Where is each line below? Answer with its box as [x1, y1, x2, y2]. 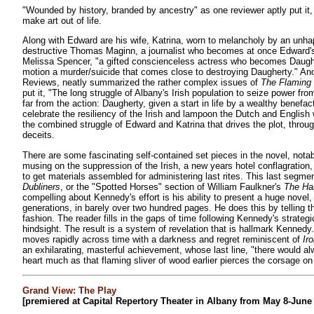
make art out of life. [22, 15, 102, 26]
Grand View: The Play [22, 285, 116, 296]
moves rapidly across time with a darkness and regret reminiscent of [22, 233, 303, 245]
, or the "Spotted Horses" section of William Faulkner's [60, 181, 284, 192]
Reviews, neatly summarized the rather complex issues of [22, 77, 261, 88]
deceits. [22, 130, 55, 141]
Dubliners [22, 181, 60, 192]
